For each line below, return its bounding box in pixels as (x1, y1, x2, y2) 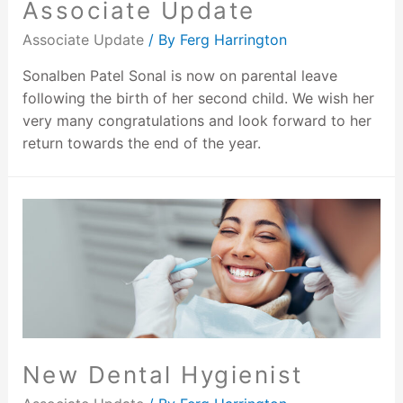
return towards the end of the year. (22, 134, 261, 153)
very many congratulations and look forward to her (22, 112, 372, 130)
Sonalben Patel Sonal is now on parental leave (22, 67, 337, 85)
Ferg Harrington (179, 31, 287, 49)
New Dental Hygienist (22, 360, 303, 389)
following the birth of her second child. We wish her (22, 89, 374, 108)
